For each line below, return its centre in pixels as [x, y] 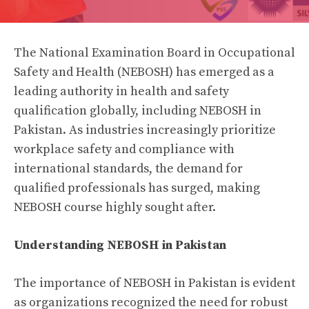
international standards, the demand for [128, 169]
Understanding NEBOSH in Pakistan [120, 245]
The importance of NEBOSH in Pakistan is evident [154, 283]
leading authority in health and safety [121, 91]
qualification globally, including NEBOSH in [138, 111]
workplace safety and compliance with [124, 149]
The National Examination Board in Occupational [154, 53]
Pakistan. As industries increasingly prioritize [145, 130]
